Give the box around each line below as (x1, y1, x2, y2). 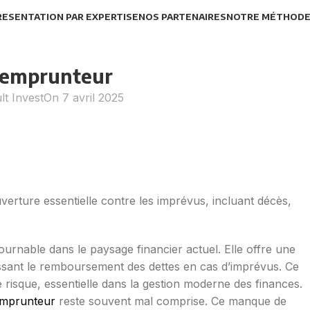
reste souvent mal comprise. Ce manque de (55, 294, 286, 308)
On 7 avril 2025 (44, 91, 125, 104)
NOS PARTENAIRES (138, 11, 226, 22)
